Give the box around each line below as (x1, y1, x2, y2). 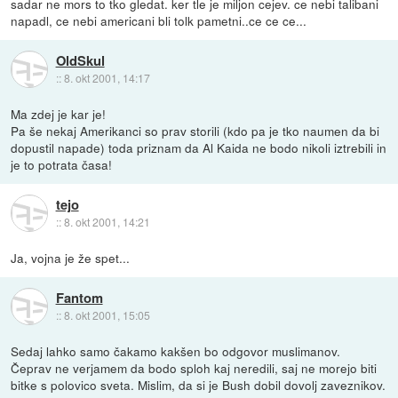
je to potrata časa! (11, 155, 113, 173)
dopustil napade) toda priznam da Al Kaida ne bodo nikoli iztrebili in (11, 138, 387, 156)
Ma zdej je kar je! (11, 104, 107, 123)
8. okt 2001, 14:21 (63, 214, 150, 230)
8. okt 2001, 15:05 (63, 307, 150, 323)
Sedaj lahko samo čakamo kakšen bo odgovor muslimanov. (11, 341, 341, 360)
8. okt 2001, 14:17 (63, 70, 150, 86)
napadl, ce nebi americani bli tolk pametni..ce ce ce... (11, 11, 307, 29)
